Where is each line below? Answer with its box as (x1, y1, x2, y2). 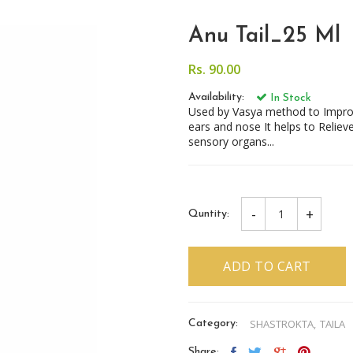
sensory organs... (188, 134, 274, 149)
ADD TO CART (223, 258, 311, 275)
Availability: (188, 91, 244, 103)
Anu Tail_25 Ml (188, 25, 340, 47)
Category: (188, 318, 238, 329)
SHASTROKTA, (250, 317, 316, 331)
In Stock (267, 92, 311, 104)
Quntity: (188, 207, 229, 220)
